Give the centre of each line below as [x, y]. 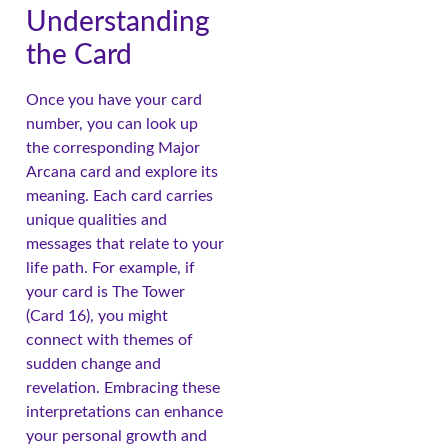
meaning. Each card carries [119, 196]
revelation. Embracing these [123, 388]
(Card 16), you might [97, 316]
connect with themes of [109, 340]
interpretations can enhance [124, 412]
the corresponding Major [113, 148]
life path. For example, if [110, 268]
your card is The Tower [105, 292]
